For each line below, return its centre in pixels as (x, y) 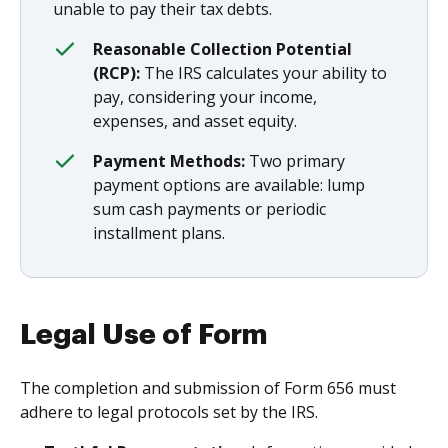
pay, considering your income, (205, 96)
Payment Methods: (169, 160)
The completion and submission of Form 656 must (208, 387)
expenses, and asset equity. (195, 120)
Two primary (295, 160)
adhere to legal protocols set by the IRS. (169, 411)
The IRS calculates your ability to (263, 72)
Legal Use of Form (143, 334)
